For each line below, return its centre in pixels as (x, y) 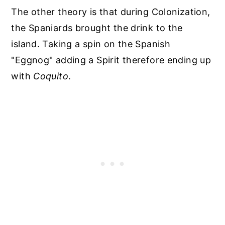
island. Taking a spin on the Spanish (91, 44)
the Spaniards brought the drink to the (97, 28)
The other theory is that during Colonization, (111, 12)
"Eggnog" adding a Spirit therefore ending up (111, 60)
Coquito (51, 76)
